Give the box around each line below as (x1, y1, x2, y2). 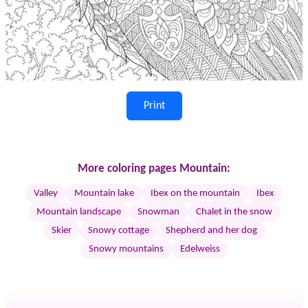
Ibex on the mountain (151, 188, 240, 199)
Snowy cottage (87, 225, 149, 236)
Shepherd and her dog (165, 225, 257, 236)
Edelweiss (179, 243, 220, 254)
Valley (34, 188, 58, 199)
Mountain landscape (36, 206, 121, 217)
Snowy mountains (88, 243, 164, 254)
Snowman (137, 206, 179, 217)
